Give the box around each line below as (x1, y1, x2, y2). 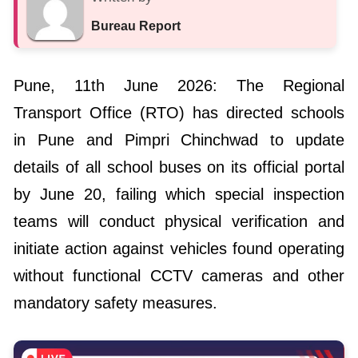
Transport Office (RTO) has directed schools (14, 104, 344, 121)
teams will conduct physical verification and (14, 213, 344, 230)
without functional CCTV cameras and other (14, 267, 344, 284)
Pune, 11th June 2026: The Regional (14, 77, 344, 94)
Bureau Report (91, 19, 181, 33)
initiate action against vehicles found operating (14, 240, 344, 257)
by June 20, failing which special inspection (14, 185, 344, 203)
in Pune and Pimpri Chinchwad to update (14, 131, 344, 149)
